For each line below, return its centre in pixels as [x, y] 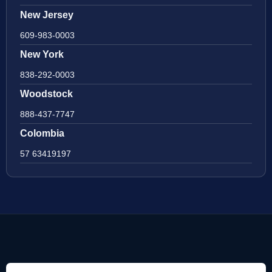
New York [42, 54]
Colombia [42, 133]
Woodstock [46, 93]
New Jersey [47, 15]
